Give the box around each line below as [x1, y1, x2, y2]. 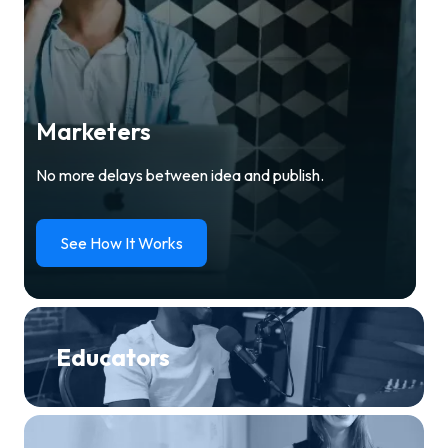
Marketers [36, 116, 151, 147]
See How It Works [60, 233, 183, 254]
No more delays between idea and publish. [36, 165, 324, 186]
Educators [56, 342, 170, 373]
